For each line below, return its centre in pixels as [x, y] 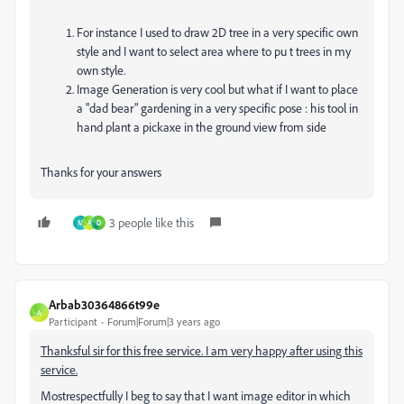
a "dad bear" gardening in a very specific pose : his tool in [217, 108]
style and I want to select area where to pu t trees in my [214, 51]
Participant [73, 321]
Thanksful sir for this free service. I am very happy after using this [202, 350]
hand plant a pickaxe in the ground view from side [202, 127]
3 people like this [151, 222]
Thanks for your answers [101, 172]
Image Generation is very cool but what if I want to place [217, 89]
